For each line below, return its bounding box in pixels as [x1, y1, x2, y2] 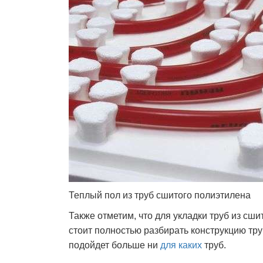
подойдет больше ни [69, 240, 160, 250]
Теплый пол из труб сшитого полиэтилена [69, 190, 251, 200]
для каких [160, 240, 202, 250]
